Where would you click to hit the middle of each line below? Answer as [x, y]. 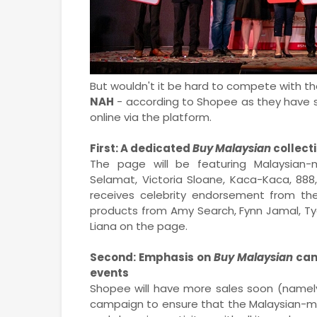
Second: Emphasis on [152, 257]
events [109, 272]
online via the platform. [151, 117]
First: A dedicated [141, 148]
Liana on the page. [140, 226]
